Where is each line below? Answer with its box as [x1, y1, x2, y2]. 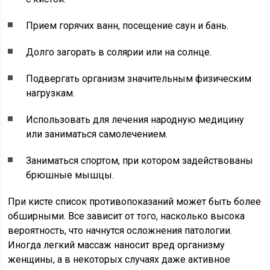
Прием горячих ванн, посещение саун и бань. [26, 20, 229, 32]
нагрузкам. [26, 87, 75, 99]
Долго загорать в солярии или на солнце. [26, 46, 212, 58]
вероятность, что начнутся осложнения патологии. [8, 225, 233, 237]
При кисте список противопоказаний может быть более [8, 196, 262, 208]
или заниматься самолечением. [26, 128, 168, 140]
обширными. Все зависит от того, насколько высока [8, 210, 245, 222]
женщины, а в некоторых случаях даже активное [8, 254, 231, 266]
